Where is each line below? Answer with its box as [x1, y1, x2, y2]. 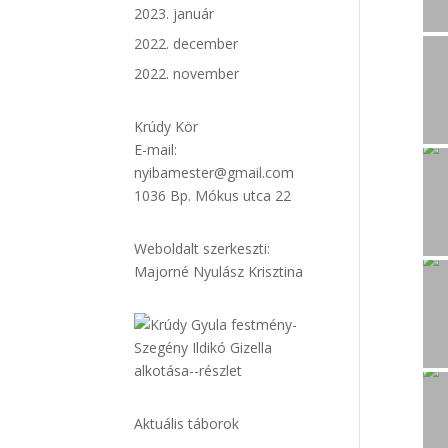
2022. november [134, 64, 240, 83]
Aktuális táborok [134, 414, 240, 433]
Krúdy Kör [134, 117, 199, 136]
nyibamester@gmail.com [134, 163, 295, 182]
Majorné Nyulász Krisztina [134, 262, 304, 281]
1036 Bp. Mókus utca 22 [134, 186, 292, 205]
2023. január [134, 4, 215, 23]
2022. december [134, 34, 239, 53]
